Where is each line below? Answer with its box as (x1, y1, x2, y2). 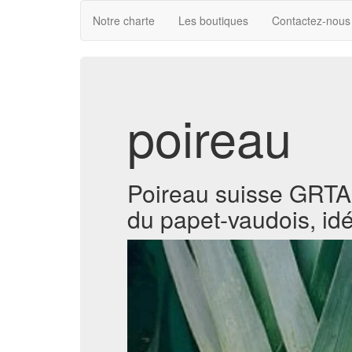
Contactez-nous (272, 13, 350, 28)
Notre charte (93, 13, 155, 28)
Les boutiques (178, 13, 248, 28)
